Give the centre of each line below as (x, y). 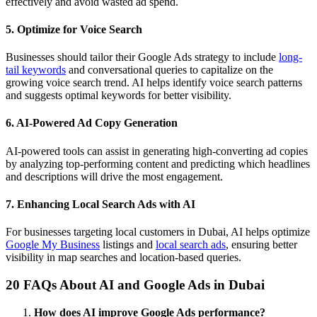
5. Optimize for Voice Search (74, 29)
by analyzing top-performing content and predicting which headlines (158, 163)
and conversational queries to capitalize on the (169, 70)
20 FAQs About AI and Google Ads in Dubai (135, 284)
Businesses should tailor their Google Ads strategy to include (142, 57)
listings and (128, 245)
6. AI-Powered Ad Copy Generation (92, 123)
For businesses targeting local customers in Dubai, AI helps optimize (158, 232)
